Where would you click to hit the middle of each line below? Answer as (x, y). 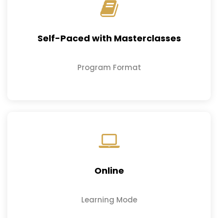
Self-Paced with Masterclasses (109, 38)
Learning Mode (109, 200)
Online (109, 170)
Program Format (109, 67)
